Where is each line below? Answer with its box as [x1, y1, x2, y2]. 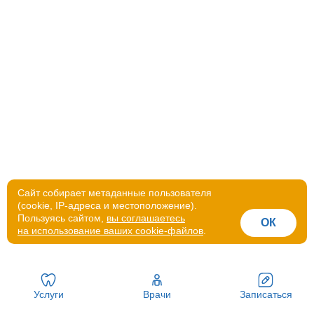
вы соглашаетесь [107, 212, 185, 224]
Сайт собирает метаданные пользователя [18, 187, 212, 198]
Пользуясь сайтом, [18, 212, 107, 224]
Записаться [239, 289, 292, 300]
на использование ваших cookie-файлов [18, 225, 203, 236]
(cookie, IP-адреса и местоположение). [18, 200, 197, 211]
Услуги [33, 289, 64, 300]
